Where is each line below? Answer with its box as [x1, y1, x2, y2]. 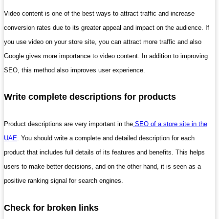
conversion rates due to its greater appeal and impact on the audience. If [4, 24, 209, 32]
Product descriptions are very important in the [4, 120, 133, 128]
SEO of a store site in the [133, 120, 207, 128]
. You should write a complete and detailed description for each [17, 134, 195, 142]
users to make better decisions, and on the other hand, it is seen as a [4, 163, 201, 171]
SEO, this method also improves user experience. [4, 66, 145, 74]
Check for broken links [4, 202, 99, 213]
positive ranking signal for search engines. [4, 177, 123, 185]
